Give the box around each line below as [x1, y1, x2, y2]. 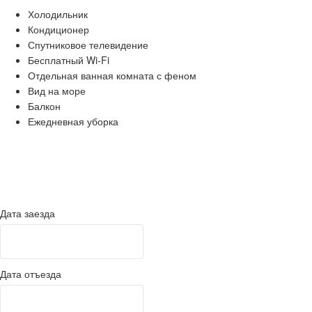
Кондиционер [28, 22, 89, 36]
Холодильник [28, 6, 88, 21]
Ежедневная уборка [28, 114, 118, 128]
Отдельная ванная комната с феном [28, 68, 196, 82]
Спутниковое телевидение [28, 37, 148, 52]
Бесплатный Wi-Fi [28, 52, 109, 67]
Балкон [28, 98, 61, 113]
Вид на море [28, 83, 86, 97]
